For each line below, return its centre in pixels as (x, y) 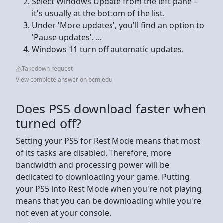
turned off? (49, 123)
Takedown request (47, 68)
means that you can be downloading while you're (109, 200)
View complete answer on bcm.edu (64, 79)
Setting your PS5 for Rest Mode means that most (108, 141)
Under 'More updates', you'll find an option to (118, 25)
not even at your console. (63, 212)
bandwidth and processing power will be (93, 165)
